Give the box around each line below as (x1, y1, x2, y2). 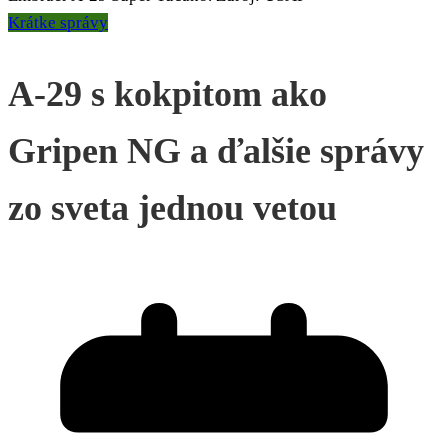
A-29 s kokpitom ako (8, 73, 327, 114)
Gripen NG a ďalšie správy (8, 130, 424, 171)
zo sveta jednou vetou (8, 187, 337, 228)
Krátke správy (8, 13, 108, 32)
